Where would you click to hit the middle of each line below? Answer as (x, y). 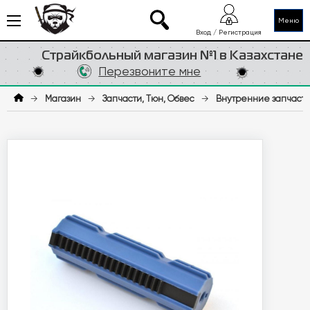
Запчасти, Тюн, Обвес (148, 99)
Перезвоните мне (150, 71)
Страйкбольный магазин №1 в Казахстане (172, 56)
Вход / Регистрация (229, 32)
